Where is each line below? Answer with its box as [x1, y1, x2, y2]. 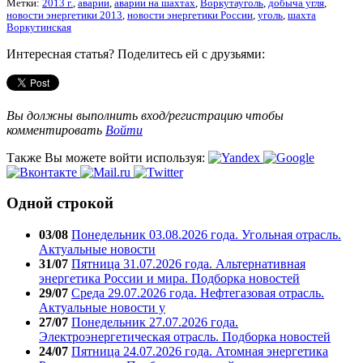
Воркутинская [6, 21, 71, 33]
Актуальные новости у [39, 301, 165, 315]
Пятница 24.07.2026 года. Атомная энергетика [71, 344, 328, 359]
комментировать [6, 122, 105, 137]
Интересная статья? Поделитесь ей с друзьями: [6, 46, 265, 61]
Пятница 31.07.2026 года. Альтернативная [71, 257, 305, 271]
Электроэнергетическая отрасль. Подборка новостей [39, 330, 331, 344]
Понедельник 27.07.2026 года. [71, 315, 238, 330]
